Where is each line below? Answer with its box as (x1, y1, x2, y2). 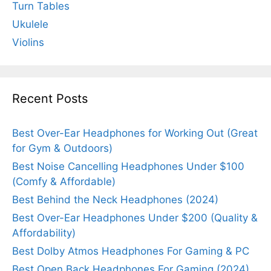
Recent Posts (12, 91, 88, 106)
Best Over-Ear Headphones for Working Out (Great (12, 126, 258, 139)
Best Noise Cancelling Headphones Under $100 (12, 160, 244, 172)
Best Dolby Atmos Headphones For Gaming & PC (12, 244, 249, 257)
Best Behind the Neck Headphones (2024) (12, 193, 218, 206)
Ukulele (12, 18, 48, 30)
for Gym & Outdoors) (12, 142, 113, 154)
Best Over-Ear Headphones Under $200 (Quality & (12, 211, 258, 224)
